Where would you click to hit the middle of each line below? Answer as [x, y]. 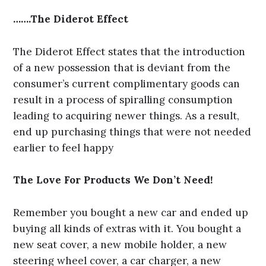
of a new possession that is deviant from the [122, 67]
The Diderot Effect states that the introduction [129, 51]
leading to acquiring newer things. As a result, [126, 115]
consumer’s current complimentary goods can [127, 83]
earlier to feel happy [64, 148]
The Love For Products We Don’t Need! [113, 180]
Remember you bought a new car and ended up [131, 213]
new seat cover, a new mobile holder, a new [120, 245]
